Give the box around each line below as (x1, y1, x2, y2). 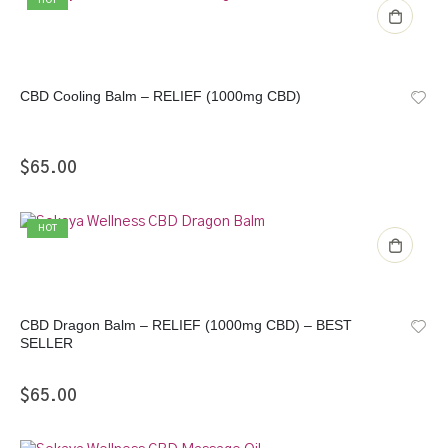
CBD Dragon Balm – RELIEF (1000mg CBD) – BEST (20, 317, 352, 333)
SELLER (20, 335, 73, 351)
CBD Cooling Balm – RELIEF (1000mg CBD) (20, 89, 301, 105)
